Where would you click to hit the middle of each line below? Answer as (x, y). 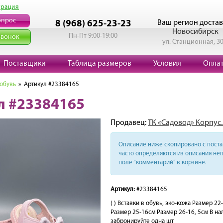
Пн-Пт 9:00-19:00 (93, 36)
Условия (167, 64)
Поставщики (25, 64)
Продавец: (129, 123)
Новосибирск (195, 32)
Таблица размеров (100, 64)
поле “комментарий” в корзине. (163, 163)
